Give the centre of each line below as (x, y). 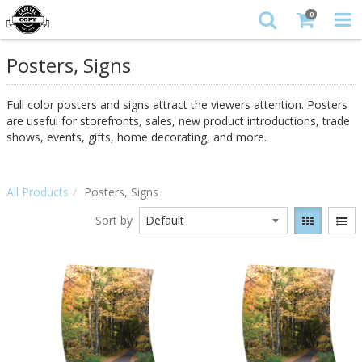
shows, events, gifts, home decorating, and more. (137, 137)
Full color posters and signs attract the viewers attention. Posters (177, 105)
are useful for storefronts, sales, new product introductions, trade (178, 121)
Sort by (114, 220)
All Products (38, 192)
